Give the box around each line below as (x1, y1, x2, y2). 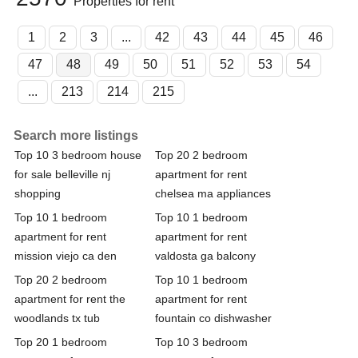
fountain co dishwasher (155, 311, 272, 324)
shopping (14, 186, 61, 200)
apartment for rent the (14, 292, 125, 305)
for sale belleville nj (14, 167, 110, 181)
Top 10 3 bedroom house (14, 148, 141, 161)
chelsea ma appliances (155, 186, 271, 200)
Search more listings (14, 128, 138, 142)
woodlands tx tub (14, 311, 100, 324)
